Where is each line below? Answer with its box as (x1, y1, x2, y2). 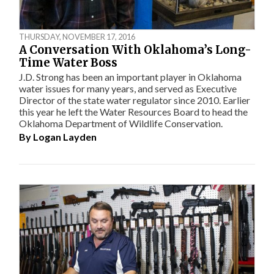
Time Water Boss (19, 55, 118, 70)
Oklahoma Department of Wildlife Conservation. (19, 117, 223, 129)
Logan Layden (33, 131, 97, 143)
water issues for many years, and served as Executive (19, 83, 237, 94)
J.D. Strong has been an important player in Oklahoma (19, 71, 242, 83)
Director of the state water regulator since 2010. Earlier (19, 94, 251, 106)
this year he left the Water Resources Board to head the (19, 106, 248, 117)
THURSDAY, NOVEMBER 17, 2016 (19, 31, 136, 42)
